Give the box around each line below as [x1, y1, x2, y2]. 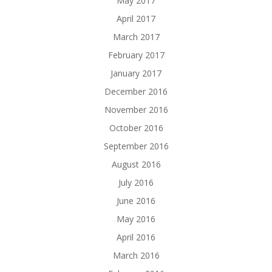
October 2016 [109, 121, 163, 134]
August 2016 [111, 158, 161, 170]
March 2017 [112, 30, 160, 42]
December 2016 [104, 85, 168, 97]
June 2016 [117, 194, 155, 206]
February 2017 [107, 49, 165, 61]
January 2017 [110, 67, 161, 79]
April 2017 [117, 12, 155, 24]
